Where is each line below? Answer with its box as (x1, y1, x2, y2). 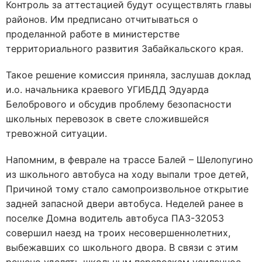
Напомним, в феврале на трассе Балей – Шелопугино (6, 154, 253, 166)
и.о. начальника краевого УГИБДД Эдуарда (6, 84, 209, 95)
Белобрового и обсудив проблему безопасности (6, 98, 232, 110)
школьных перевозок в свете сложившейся (6, 113, 209, 125)
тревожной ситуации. (6, 127, 110, 139)
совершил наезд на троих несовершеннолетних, (6, 227, 230, 239)
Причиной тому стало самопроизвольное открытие (6, 183, 249, 195)
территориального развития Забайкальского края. (6, 43, 243, 54)
